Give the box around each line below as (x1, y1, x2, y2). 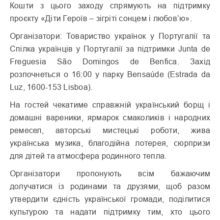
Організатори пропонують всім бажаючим (10, 169, 210, 178)
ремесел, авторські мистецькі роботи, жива (10, 126, 210, 135)
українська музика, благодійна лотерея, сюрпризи (10, 138, 210, 148)
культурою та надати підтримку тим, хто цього (10, 207, 210, 217)
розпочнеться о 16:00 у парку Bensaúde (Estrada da (10, 70, 210, 79)
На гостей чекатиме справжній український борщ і (10, 100, 210, 110)
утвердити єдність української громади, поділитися (10, 194, 210, 204)
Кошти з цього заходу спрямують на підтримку (10, 1, 210, 10)
